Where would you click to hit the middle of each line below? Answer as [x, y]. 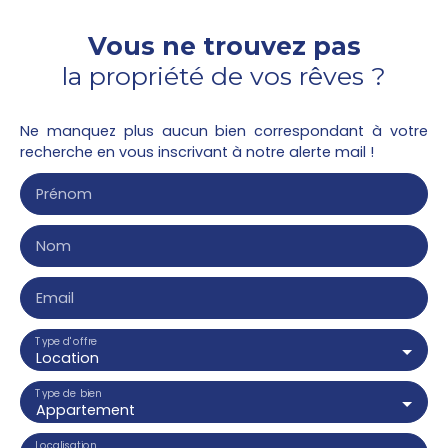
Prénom [64, 194]
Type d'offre [66, 341]
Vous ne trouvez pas [224, 46]
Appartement [85, 410]
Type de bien [68, 393]
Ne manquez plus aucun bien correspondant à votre [224, 131]
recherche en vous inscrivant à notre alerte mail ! [197, 152]
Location [67, 358]
